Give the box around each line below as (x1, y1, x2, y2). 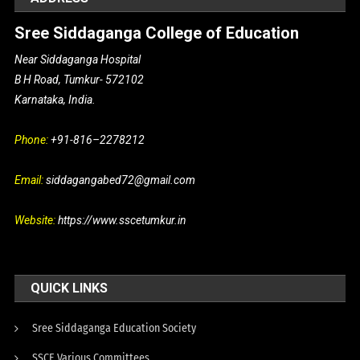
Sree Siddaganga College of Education (14, 23, 300, 43)
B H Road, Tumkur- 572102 (14, 73, 145, 86)
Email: (14, 174, 47, 186)
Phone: (14, 133, 51, 146)
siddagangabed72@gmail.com (46, 174, 196, 186)
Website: (14, 214, 59, 227)
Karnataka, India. (14, 93, 96, 106)
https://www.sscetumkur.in (58, 214, 187, 227)
